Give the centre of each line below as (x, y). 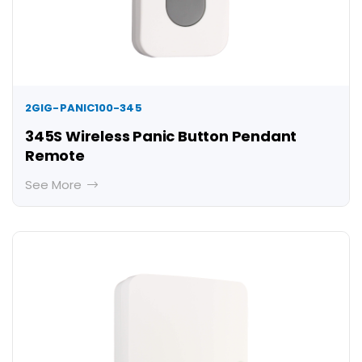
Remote (55, 156)
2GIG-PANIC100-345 (84, 108)
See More (55, 185)
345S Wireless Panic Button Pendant (161, 137)
